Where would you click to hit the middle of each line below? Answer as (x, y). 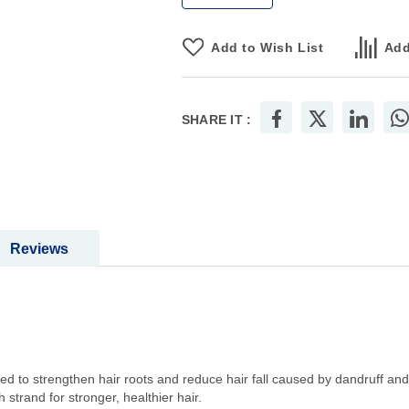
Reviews (39, 249)
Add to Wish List (267, 48)
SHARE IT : (216, 120)
